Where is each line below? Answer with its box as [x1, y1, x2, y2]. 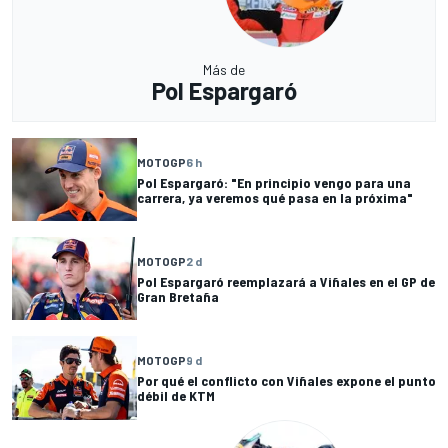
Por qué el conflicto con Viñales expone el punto [137, 372, 436, 390]
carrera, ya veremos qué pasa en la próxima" [137, 188, 413, 206]
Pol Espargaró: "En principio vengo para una [137, 173, 411, 191]
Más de [203, 61, 245, 79]
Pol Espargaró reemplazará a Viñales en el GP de [137, 272, 435, 290]
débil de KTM [137, 387, 215, 405]
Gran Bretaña [137, 287, 219, 305]
